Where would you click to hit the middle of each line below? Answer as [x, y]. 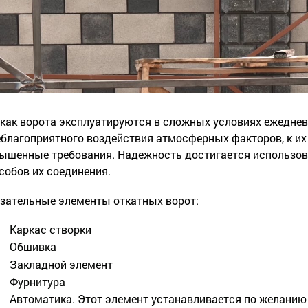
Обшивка [33, 247]
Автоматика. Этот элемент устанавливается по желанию [158, 298]
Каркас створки [50, 230]
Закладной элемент [61, 264]
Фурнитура [37, 281]
